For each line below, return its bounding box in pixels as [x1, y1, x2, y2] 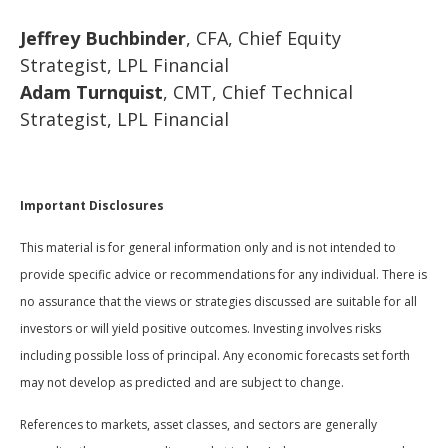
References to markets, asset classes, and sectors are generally [20, 416, 377, 434]
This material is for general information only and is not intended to [20, 239, 396, 257]
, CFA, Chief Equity [186, 26, 341, 51]
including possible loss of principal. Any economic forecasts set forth [20, 347, 410, 365]
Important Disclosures [20, 197, 164, 215]
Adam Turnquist [20, 80, 163, 105]
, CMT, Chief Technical [163, 80, 353, 105]
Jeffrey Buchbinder [20, 26, 186, 51]
